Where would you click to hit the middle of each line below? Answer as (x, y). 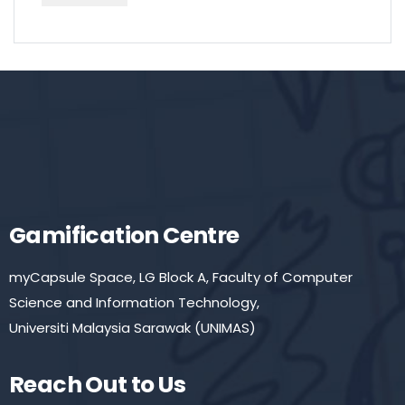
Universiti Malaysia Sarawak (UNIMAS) (132, 327)
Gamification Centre (124, 235)
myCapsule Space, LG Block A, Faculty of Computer (181, 277)
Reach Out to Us (97, 384)
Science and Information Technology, (134, 302)
